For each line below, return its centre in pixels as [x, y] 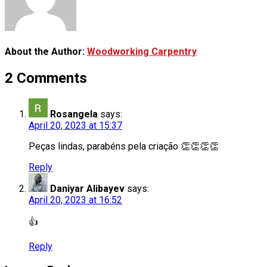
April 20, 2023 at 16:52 [75, 200]
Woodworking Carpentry [142, 51]
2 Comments [46, 78]
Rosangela [74, 114]
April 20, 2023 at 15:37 [75, 126]
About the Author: [46, 51]
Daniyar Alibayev [87, 189]
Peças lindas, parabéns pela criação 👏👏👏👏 [124, 147]
